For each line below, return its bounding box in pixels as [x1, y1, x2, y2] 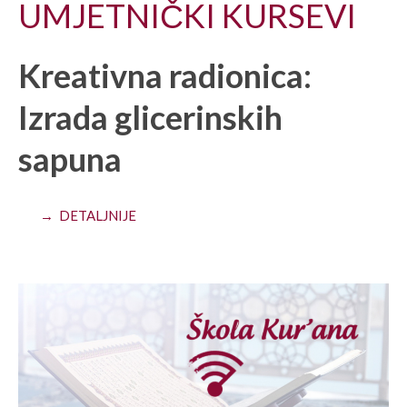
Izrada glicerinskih [18, 96, 283, 137]
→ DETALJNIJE [40, 206, 136, 223]
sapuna [18, 138, 122, 179]
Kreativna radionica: [18, 55, 312, 95]
